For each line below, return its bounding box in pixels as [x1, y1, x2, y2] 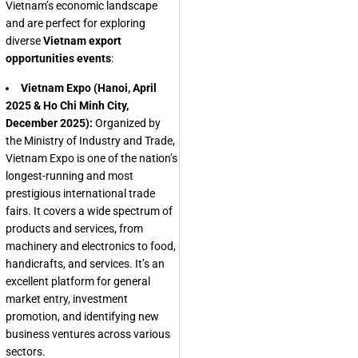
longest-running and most [6, 169, 133, 182]
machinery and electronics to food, [6, 240, 176, 253]
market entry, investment [6, 292, 128, 305]
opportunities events [6, 52, 111, 65]
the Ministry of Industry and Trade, [6, 134, 175, 147]
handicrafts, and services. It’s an [6, 257, 165, 270]
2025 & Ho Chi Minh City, [6, 99, 129, 112]
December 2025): [6, 117, 93, 129]
